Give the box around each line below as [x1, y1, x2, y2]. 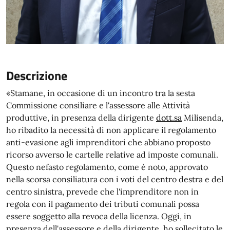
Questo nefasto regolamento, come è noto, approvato [6, 162, 208, 172]
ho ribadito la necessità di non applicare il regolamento [6, 125, 216, 135]
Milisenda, [182, 112, 223, 123]
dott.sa [156, 112, 182, 123]
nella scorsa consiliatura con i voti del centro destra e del [6, 174, 223, 184]
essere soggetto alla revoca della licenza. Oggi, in [6, 211, 191, 221]
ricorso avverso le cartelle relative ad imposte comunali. [6, 149, 218, 160]
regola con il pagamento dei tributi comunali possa [6, 199, 199, 209]
